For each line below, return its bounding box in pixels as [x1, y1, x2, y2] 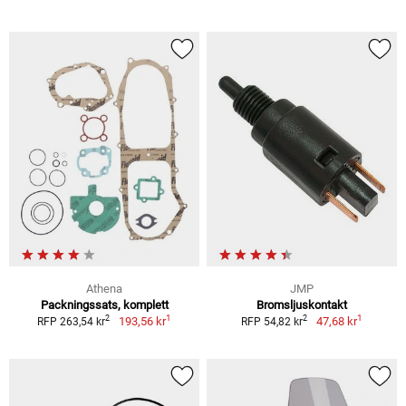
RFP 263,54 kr [37, 314, 106, 328]
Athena [86, 281, 122, 295]
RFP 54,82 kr [241, 314, 304, 328]
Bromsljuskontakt [256, 297, 347, 312]
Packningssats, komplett [40, 297, 169, 312]
